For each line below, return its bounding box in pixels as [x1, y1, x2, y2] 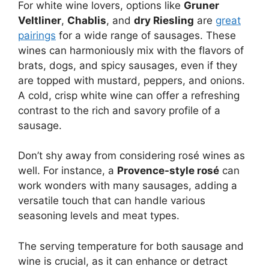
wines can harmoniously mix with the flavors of [18, 44, 244, 56]
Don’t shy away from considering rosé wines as [18, 150, 245, 162]
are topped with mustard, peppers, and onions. [18, 74, 245, 86]
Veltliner [18, 14, 61, 26]
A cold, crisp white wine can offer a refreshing [18, 89, 240, 101]
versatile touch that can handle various [18, 195, 205, 207]
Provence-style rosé [117, 165, 219, 177]
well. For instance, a [18, 165, 117, 177]
